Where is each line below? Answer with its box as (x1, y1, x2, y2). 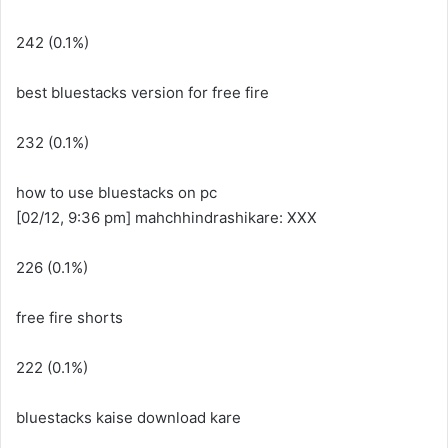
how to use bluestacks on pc (16, 183, 217, 202)
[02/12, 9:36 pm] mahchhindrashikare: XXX (16, 208, 317, 227)
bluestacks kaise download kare (16, 408, 241, 427)
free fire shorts (16, 308, 123, 327)
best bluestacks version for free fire (16, 83, 269, 102)
